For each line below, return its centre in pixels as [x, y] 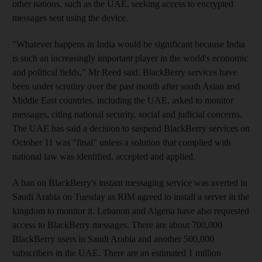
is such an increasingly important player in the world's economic [130, 58]
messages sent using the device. [70, 18]
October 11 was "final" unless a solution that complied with [122, 142]
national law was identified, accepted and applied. [104, 156]
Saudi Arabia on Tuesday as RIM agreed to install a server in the [131, 197]
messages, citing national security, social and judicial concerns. [127, 114]
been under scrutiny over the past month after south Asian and [126, 86]
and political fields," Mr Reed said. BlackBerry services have [125, 72]
